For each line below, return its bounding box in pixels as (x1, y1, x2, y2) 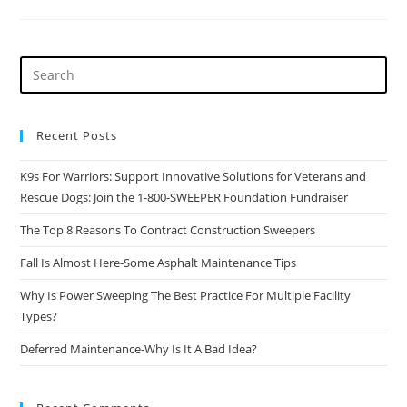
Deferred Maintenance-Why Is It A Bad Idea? (20, 340, 258, 357)
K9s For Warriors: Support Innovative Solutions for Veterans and (20, 167, 367, 184)
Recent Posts (36, 126, 118, 144)
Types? (20, 307, 58, 324)
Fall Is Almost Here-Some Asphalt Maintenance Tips (20, 253, 297, 271)
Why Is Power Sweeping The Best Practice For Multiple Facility (20, 286, 352, 303)
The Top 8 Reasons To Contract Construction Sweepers (20, 221, 316, 238)
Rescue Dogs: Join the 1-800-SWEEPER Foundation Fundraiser (20, 188, 349, 205)
